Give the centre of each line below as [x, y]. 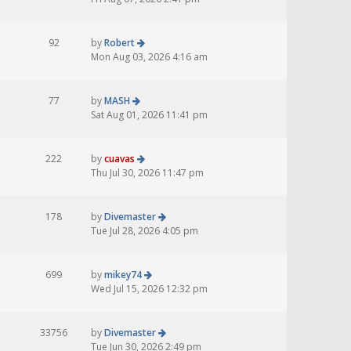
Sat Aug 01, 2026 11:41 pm [149, 115]
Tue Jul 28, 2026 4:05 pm [145, 231]
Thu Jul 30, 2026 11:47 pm [147, 173]
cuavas [119, 159]
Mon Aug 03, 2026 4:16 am [149, 57]
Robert [119, 43]
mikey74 [123, 275]
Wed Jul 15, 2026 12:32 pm [149, 289]
